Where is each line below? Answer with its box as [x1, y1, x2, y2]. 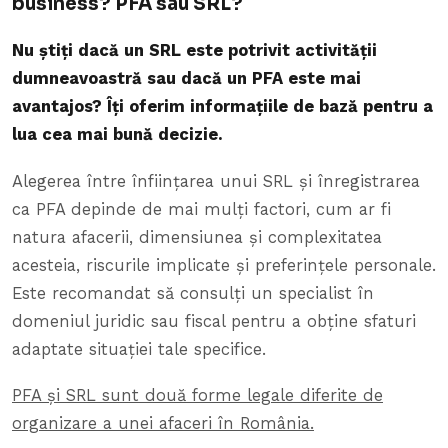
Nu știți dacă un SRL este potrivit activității [12, 41, 377, 61]
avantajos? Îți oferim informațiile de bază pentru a [12, 97, 433, 117]
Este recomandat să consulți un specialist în [12, 283, 374, 303]
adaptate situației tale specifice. [12, 339, 266, 359]
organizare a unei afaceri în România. [12, 413, 314, 433]
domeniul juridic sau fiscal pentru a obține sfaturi [12, 311, 416, 331]
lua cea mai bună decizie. [12, 125, 223, 145]
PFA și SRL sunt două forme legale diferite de [12, 385, 383, 405]
